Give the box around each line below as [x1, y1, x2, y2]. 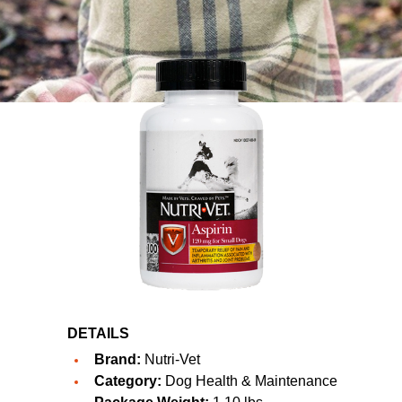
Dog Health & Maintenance [162, 373, 337, 389]
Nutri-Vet [144, 352, 200, 367]
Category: [94, 373, 162, 389]
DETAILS [67, 326, 129, 341]
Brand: [94, 352, 141, 367]
